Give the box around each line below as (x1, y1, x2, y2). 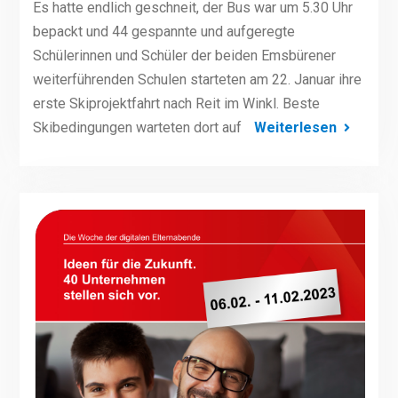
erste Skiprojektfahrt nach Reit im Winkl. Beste (32, 95, 320, 112)
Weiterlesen (253, 119, 337, 136)
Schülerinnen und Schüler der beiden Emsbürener (32, 47, 336, 64)
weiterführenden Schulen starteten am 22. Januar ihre (32, 71, 362, 88)
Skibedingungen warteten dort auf (32, 119, 245, 136)
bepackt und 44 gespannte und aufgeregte (32, 23, 295, 40)
